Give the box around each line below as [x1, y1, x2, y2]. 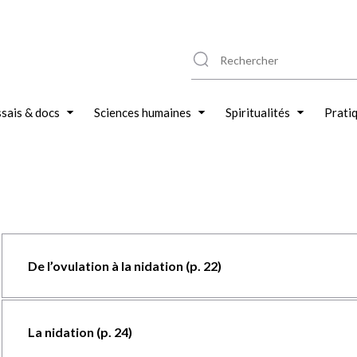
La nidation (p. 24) [27, 324, 132, 339]
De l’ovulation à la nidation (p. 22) [27, 258, 222, 273]
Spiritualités [226, 105, 290, 120]
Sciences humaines [94, 105, 191, 120]
